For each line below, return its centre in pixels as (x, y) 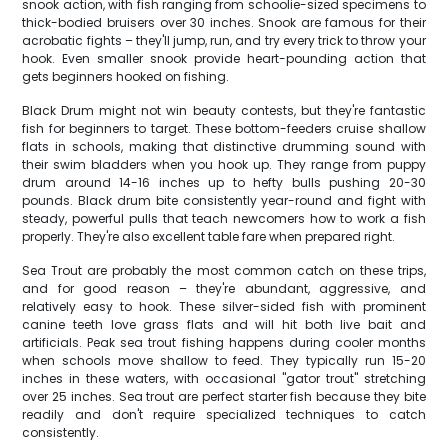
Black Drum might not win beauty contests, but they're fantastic (224, 110)
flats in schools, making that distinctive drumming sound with (224, 146)
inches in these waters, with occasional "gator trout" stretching (224, 378)
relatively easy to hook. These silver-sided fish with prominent (224, 306)
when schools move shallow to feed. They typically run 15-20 (224, 360)
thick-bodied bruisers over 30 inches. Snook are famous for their (224, 22)
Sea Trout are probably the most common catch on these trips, (224, 270)
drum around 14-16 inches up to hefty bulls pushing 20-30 (224, 182)
